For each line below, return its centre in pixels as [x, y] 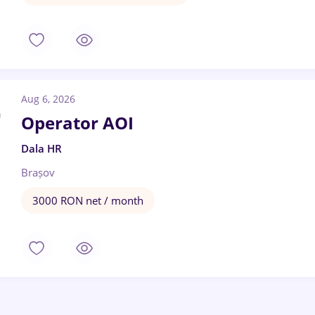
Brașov [38, 172]
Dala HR [41, 148]
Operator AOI [77, 123]
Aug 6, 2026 [48, 99]
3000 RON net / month [88, 200]
